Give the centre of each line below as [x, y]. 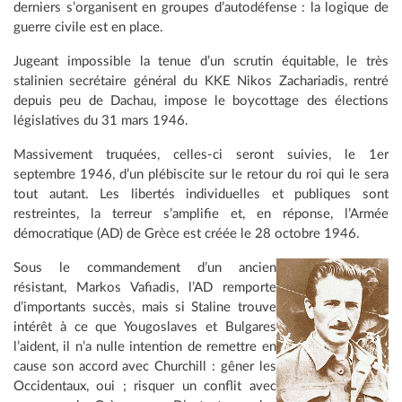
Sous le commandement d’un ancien [145, 267]
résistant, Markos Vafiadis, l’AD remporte [145, 287]
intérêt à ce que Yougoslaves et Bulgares [145, 327]
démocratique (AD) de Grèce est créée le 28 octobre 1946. [187, 233]
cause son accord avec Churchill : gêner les [145, 366]
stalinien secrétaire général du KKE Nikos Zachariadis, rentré [201, 81]
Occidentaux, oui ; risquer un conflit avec [145, 386]
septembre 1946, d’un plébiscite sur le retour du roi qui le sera [201, 174]
